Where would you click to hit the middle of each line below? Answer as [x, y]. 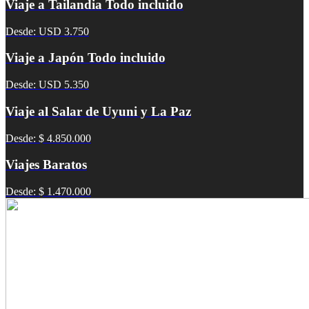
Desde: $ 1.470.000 [48, 191]
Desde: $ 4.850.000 [48, 138]
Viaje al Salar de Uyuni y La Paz [98, 111]
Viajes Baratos [46, 165]
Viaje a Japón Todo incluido [86, 58]
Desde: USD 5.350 [47, 85]
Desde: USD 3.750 [47, 31]
